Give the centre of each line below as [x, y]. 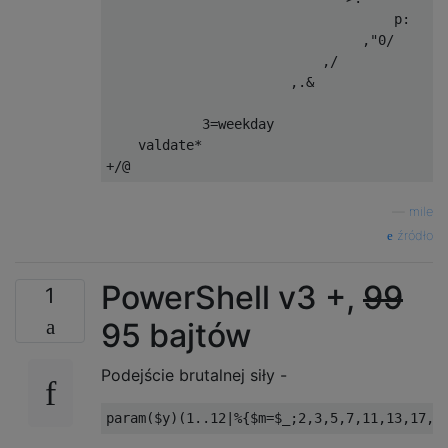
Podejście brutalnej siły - [194, 375]
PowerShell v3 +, [232, 297]
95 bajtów [176, 335]
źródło [413, 235]
